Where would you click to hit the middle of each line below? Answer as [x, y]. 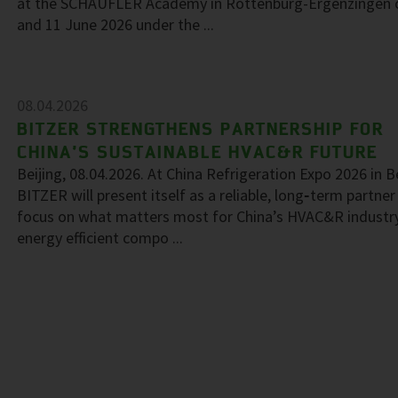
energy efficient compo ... [100, 238]
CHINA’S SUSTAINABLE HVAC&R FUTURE [197, 151]
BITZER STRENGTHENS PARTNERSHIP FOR [200, 128]
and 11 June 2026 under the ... [115, 24]
